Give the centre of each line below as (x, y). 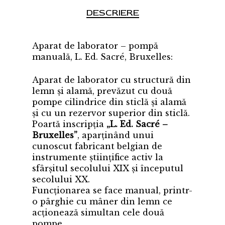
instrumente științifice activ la (98, 157)
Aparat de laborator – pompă (95, 46)
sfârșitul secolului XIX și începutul (108, 168)
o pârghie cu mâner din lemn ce (102, 202)
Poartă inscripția (69, 124)
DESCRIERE (113, 13)
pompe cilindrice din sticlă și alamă (109, 102)
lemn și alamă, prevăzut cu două (102, 91)
